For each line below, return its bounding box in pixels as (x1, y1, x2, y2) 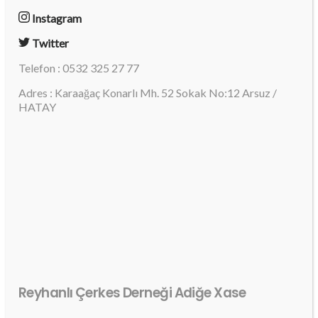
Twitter (30, 36, 69, 50)
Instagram (30, 11, 82, 26)
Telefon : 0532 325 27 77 (18, 61, 139, 75)
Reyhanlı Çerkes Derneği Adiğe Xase (18, 283, 246, 303)
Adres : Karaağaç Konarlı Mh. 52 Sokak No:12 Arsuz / (18, 86, 277, 100)
